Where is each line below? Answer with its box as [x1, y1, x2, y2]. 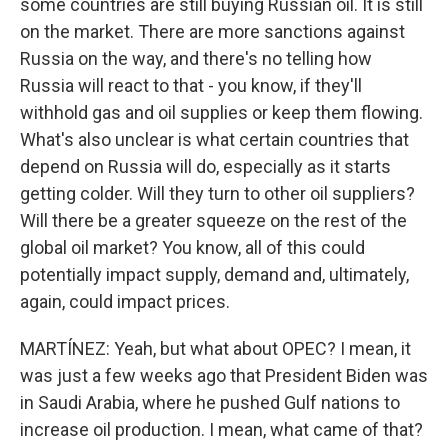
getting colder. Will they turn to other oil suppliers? [20, 183, 415, 204]
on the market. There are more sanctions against [20, 21, 405, 42]
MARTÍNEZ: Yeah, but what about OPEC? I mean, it [20, 338, 411, 359]
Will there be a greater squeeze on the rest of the [20, 210, 407, 231]
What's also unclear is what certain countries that [20, 129, 409, 150]
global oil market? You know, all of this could [20, 237, 365, 258]
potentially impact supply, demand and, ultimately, [20, 264, 409, 285]
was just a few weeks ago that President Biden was [20, 365, 428, 386]
